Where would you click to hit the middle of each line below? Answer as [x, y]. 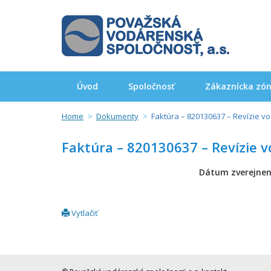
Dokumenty [117, 116]
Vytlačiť [84, 213]
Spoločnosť [152, 86]
